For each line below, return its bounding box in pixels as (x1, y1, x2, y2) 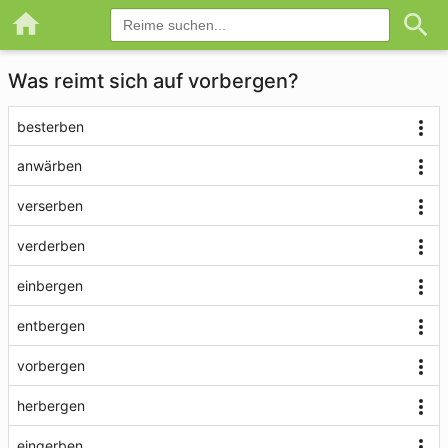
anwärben (17, 157, 82, 174)
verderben (17, 237, 85, 254)
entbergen (17, 317, 85, 334)
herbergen (17, 397, 85, 414)
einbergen (17, 277, 83, 294)
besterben (17, 118, 84, 135)
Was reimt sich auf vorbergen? (8, 69, 299, 93)
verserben (17, 197, 83, 214)
